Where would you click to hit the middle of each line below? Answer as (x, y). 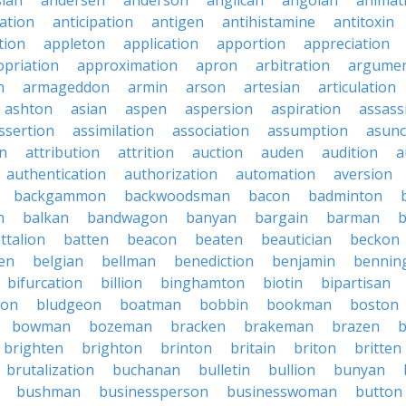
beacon (152, 239)
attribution (63, 152)
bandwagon (127, 217)
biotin (283, 283)
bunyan (359, 370)
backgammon (60, 196)
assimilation (113, 130)
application (161, 43)
